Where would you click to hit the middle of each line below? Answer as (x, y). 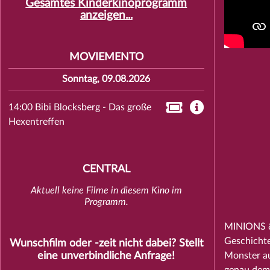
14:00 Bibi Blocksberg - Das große (80, 107)
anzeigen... (106, 15)
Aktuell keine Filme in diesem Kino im (106, 190)
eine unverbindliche (86, 256)
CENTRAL (106, 169)
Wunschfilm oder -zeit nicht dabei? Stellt (106, 243)
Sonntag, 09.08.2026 (106, 79)
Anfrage (153, 256)
